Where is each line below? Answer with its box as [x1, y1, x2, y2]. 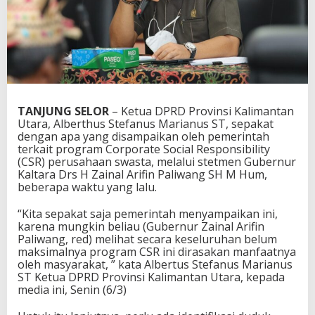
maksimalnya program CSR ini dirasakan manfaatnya [18, 244, 296, 260]
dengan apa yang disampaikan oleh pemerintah [18, 129, 269, 145]
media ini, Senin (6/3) [18, 282, 127, 298]
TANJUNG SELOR [18, 103, 109, 120]
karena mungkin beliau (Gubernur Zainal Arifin [18, 219, 264, 235]
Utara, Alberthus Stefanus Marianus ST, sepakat [18, 116, 274, 132]
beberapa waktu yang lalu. [18, 179, 157, 195]
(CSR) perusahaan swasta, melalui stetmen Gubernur [18, 154, 296, 170]
